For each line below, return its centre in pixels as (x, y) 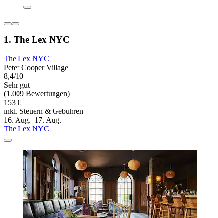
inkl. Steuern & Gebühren (44, 111)
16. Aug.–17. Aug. (33, 120)
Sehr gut (17, 85)
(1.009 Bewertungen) (37, 94)
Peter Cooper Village (36, 68)
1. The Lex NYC (37, 40)
